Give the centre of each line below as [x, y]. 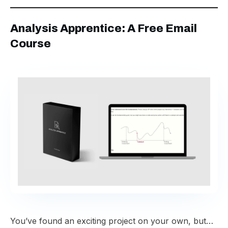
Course [31, 44]
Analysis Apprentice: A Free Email [104, 28]
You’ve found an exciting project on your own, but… [112, 221]
